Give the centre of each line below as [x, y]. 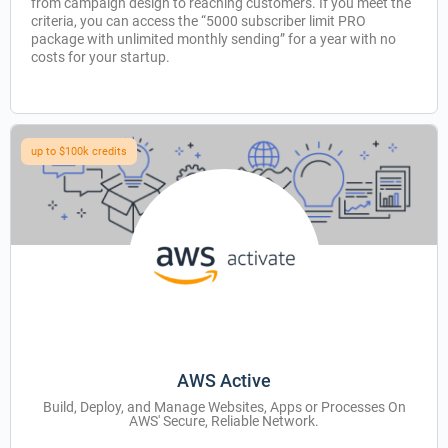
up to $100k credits [79, 151]
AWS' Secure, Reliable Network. [224, 420]
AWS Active [224, 380]
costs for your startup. [100, 57]
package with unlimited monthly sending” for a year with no [213, 39]
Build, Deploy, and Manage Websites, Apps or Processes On [224, 406]
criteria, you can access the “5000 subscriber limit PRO [198, 21]
